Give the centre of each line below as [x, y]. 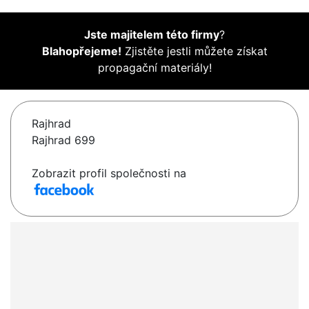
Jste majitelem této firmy [152, 35]
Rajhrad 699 [63, 140]
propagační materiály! [154, 68]
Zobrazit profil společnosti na [109, 173]
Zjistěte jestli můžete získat [194, 51]
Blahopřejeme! [81, 51]
